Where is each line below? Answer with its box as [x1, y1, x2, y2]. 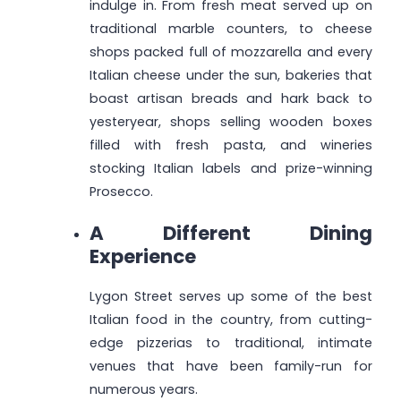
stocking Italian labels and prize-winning [89, 159, 372, 178]
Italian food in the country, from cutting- [89, 311, 372, 329]
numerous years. [89, 380, 198, 399]
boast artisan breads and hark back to [89, 90, 372, 108]
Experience [89, 243, 196, 270]
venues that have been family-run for [89, 357, 372, 376]
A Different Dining [89, 220, 372, 247]
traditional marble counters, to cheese [89, 20, 372, 38]
